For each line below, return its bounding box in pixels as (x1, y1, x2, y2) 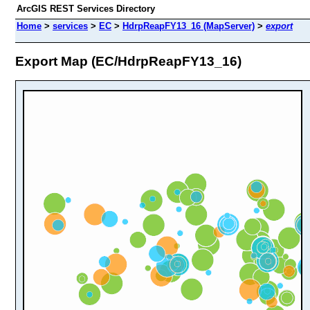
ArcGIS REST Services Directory (17, 3, 155, 14)
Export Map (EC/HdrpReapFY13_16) (15, 53, 241, 69)
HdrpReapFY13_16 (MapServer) (122, 21, 255, 31)
